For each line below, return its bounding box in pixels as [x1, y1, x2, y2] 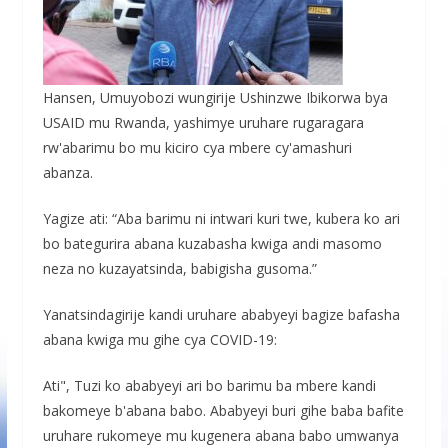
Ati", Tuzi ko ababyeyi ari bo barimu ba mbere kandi [42, 375, 376, 395]
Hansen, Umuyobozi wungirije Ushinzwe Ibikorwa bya [42, 87, 388, 107]
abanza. [42, 162, 93, 182]
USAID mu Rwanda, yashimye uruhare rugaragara [42, 112, 364, 132]
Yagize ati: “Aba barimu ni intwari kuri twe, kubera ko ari [42, 208, 400, 228]
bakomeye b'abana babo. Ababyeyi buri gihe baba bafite [42, 400, 404, 420]
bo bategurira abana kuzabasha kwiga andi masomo [42, 233, 382, 253]
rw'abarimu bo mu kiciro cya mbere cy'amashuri [42, 137, 352, 157]
